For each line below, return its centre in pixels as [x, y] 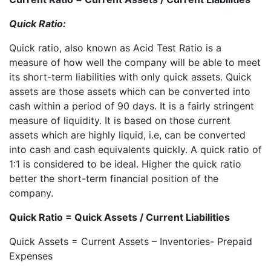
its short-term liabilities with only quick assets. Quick [130, 77]
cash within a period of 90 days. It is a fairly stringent [132, 106]
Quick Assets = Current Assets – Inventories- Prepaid [131, 242]
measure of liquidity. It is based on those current [120, 121]
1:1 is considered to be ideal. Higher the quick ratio [125, 164]
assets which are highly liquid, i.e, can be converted [127, 135]
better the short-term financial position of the [114, 179]
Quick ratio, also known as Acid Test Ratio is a [115, 48]
